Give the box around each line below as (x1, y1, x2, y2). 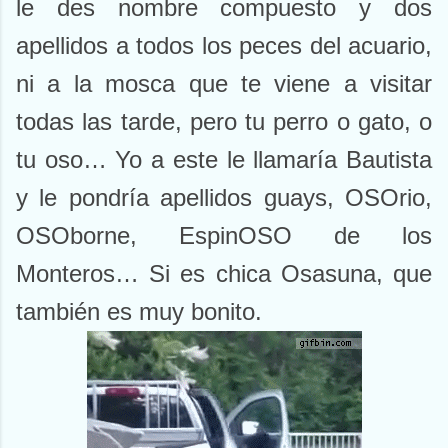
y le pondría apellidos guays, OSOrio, (16, 184, 432, 212)
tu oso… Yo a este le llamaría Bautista (16, 146, 432, 174)
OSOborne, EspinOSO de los (16, 222, 432, 250)
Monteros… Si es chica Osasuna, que (16, 260, 432, 288)
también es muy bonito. (16, 298, 262, 326)
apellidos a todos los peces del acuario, (16, 32, 432, 60)
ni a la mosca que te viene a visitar (16, 70, 432, 98)
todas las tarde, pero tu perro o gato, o (16, 108, 432, 136)
